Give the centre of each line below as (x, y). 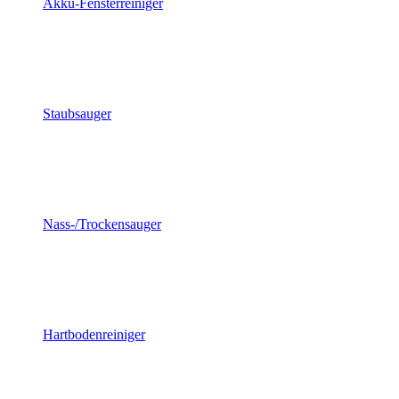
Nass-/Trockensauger (102, 224)
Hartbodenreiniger (94, 334)
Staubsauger (77, 114)
